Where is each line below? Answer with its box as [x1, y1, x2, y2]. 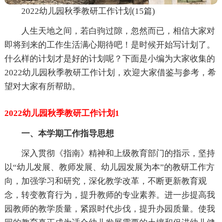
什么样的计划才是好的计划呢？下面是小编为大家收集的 [4, 54, 215, 63]
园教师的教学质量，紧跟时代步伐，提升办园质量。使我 [4, 204, 215, 214]
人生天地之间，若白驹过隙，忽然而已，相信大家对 [21, 26, 215, 36]
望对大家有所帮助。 [4, 82, 80, 91]
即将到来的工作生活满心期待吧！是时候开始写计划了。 [4, 40, 215, 50]
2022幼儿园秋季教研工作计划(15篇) [21, 6, 155, 16]
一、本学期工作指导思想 [21, 129, 114, 138]
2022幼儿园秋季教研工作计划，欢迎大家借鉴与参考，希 [4, 68, 216, 77]
